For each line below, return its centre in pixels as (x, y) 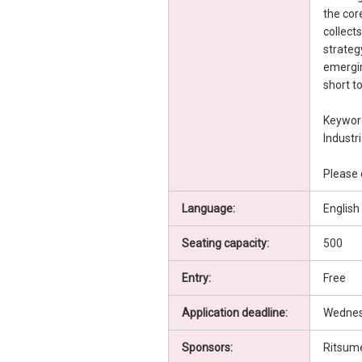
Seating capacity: (225, 244)
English (341, 209)
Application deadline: (234, 313)
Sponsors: (207, 348)
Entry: (196, 278)
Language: (208, 209)
